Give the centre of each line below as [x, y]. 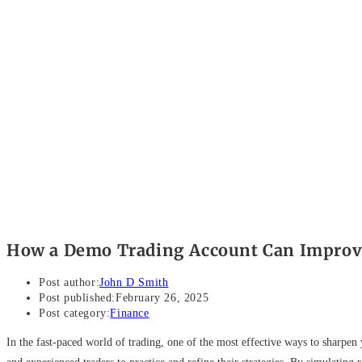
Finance [130, 314]
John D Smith [134, 283]
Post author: [69, 283]
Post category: [75, 314]
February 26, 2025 [162, 298]
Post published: [77, 298]
